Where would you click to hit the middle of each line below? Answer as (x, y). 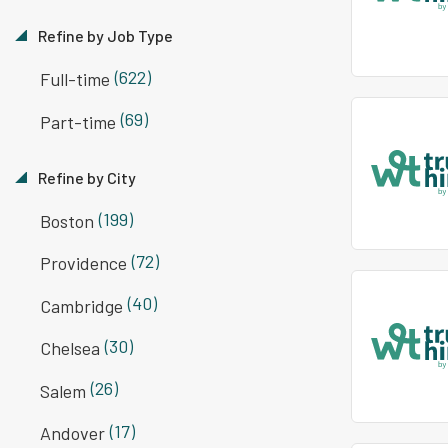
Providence (83, 263)
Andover (72, 433)
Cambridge (81, 305)
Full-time (75, 79)
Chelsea (70, 348)
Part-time (78, 121)
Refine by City (85, 177)
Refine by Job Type (104, 35)
